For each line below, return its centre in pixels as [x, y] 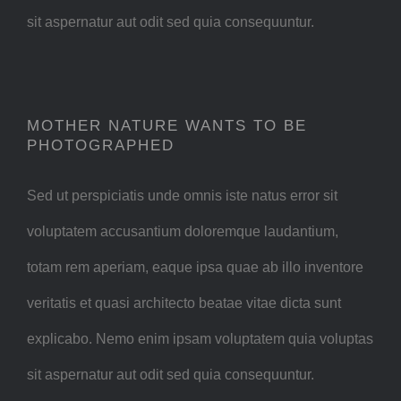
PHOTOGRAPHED [101, 145]
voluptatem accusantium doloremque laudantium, [183, 231]
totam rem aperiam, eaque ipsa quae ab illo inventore [195, 267]
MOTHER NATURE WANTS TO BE [167, 125]
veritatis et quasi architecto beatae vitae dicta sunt [184, 303]
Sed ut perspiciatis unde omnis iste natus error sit [182, 195]
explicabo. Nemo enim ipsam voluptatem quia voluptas [200, 338]
